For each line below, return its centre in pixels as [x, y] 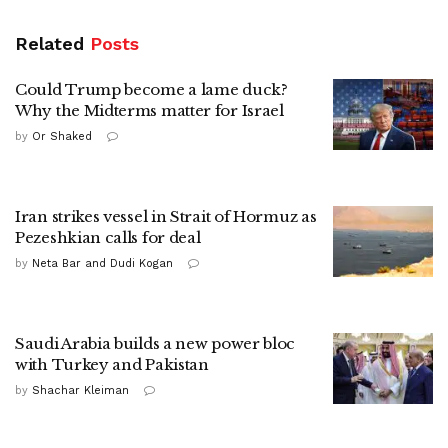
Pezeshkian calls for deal [108, 237]
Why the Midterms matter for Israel [149, 110]
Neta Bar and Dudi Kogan [102, 263]
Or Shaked [62, 136]
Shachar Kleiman [80, 390]
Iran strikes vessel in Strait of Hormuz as [166, 216]
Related [49, 43]
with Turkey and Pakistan [112, 364]
